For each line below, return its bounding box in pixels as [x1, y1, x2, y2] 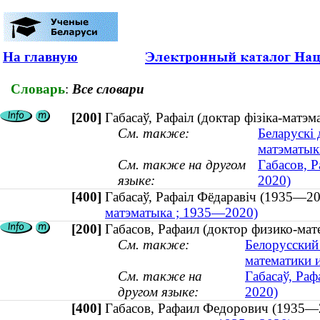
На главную [3, 49, 78, 64]
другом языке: [118, 284, 199, 300]
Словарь [11, 81, 65, 96]
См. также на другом [118, 157, 246, 173]
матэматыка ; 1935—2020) [105, 205, 258, 221]
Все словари [72, 81, 144, 96]
